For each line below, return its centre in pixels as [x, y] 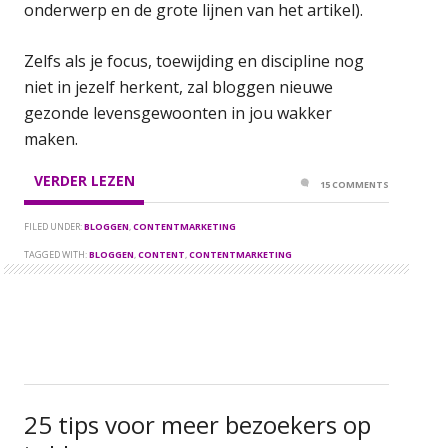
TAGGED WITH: [57, 254]
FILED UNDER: [54, 226]
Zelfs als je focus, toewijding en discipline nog [194, 60]
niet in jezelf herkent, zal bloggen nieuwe [179, 86]
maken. [51, 138]
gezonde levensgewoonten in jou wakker [178, 112]
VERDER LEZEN [84, 180]
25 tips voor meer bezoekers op [198, 424]
